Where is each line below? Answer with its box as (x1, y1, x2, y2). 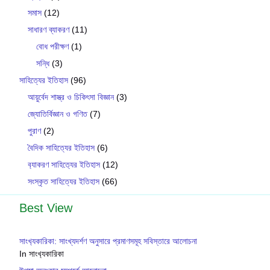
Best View (19, 201, 72, 215)
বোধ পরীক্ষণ (36, 41, 69, 51)
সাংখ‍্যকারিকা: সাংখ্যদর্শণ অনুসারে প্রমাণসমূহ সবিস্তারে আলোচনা (19, 236, 197, 246)
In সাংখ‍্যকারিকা (19, 248, 64, 259)
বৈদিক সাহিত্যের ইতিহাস (28, 142, 95, 152)
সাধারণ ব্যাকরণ (28, 24, 69, 34)
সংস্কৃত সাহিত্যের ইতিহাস (28, 176, 99, 186)
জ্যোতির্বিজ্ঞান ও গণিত (28, 108, 87, 119)
